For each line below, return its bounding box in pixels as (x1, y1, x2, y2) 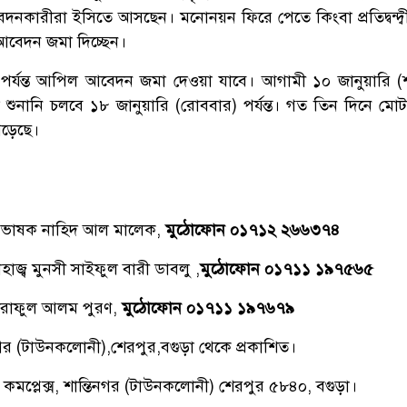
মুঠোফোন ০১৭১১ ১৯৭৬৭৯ (122, 297, 294, 318)
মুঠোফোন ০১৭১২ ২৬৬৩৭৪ (165, 219, 340, 240)
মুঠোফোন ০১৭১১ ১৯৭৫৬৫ (200, 258, 373, 279)
